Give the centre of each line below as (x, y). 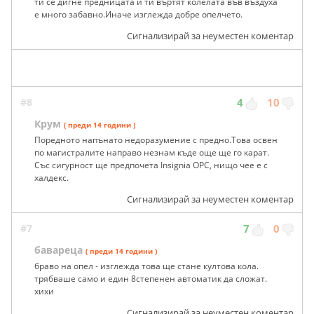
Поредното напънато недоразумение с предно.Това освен (156, 140)
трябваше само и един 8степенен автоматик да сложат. (151, 279)
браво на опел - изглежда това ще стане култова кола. (146, 266)
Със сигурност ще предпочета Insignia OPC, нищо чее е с (151, 165)
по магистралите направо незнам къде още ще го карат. (152, 153)
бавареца (59, 250)
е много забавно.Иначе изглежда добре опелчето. (138, 15)
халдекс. (52, 178)
